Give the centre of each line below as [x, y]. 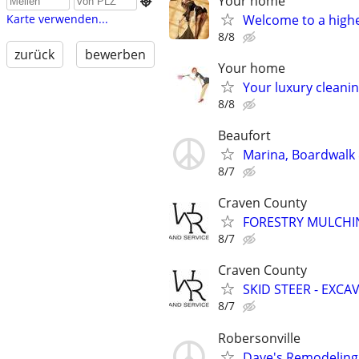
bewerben [115, 55]
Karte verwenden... [57, 19]
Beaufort [244, 135]
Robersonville [259, 338]
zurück [35, 55]
